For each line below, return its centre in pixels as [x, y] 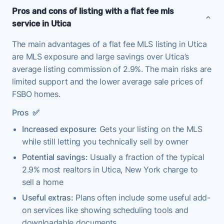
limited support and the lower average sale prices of [107, 81]
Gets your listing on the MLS [149, 129]
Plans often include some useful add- [142, 197]
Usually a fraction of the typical [146, 157]
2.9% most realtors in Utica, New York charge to [110, 169]
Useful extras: [48, 197]
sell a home [43, 182]
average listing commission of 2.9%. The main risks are [112, 69]
